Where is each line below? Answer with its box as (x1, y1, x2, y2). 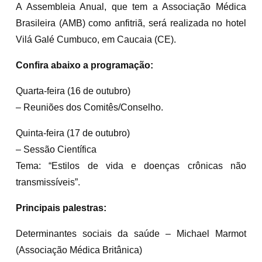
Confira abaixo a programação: (16, 60, 153, 70)
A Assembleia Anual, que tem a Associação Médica (16, 1, 246, 12)
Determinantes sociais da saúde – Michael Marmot (16, 228, 246, 239)
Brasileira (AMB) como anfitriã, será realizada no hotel (16, 18, 246, 28)
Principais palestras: (16, 202, 106, 213)
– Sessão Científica (16, 144, 96, 154)
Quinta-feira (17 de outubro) (16, 127, 130, 138)
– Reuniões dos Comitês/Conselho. (16, 102, 163, 112)
